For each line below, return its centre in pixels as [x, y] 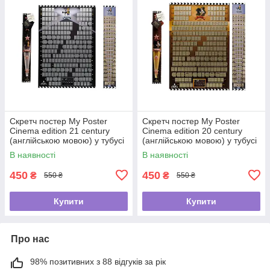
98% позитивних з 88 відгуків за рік [98, 261]
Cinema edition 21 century [60, 130]
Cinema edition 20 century [192, 130]
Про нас [30, 239]
